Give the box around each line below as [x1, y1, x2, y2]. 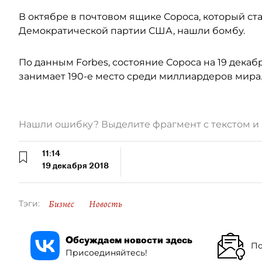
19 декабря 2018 [42, 160, 109, 171]
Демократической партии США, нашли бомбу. [19, 25, 245, 36]
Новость [89, 198, 122, 211]
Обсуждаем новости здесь [65, 233, 192, 246]
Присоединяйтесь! [65, 247, 147, 258]
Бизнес [49, 198, 74, 211]
